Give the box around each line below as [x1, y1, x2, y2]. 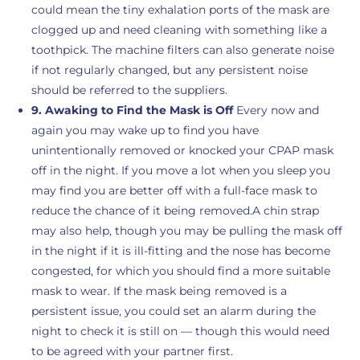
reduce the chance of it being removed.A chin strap [31, 203, 319, 218]
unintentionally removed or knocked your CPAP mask [31, 143, 333, 157]
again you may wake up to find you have [31, 123, 259, 137]
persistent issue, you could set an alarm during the [31, 304, 316, 318]
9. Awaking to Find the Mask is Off [31, 103, 236, 117]
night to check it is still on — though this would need [31, 324, 329, 338]
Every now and [235, 103, 319, 117]
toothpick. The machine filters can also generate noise [31, 43, 334, 57]
